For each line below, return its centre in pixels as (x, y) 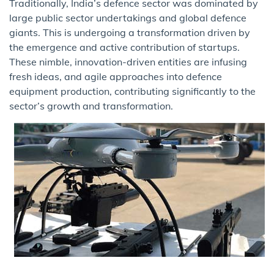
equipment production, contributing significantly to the (132, 91)
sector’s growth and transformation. (91, 106)
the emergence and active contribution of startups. (124, 47)
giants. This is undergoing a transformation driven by (130, 33)
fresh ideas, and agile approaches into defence (116, 77)
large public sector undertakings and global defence (128, 18)
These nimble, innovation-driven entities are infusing (128, 62)
